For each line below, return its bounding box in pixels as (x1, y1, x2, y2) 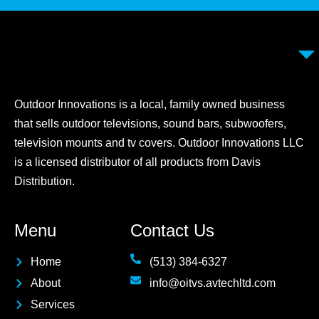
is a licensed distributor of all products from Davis (14, 156, 261, 169)
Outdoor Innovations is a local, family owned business (14, 98, 285, 111)
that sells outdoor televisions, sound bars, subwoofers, (14, 117, 286, 130)
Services (30, 298, 75, 311)
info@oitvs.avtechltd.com (149, 277, 276, 290)
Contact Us (130, 221, 215, 241)
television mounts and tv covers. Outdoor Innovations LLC (14, 137, 304, 150)
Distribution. (14, 175, 75, 188)
